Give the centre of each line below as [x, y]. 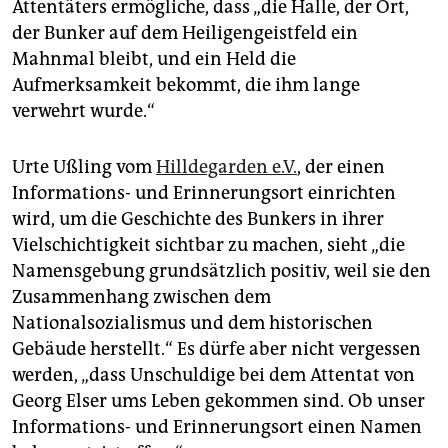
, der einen [341, 167]
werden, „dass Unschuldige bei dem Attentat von [213, 375]
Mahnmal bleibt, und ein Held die [154, 59]
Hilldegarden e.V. [226, 167]
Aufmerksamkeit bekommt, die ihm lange [186, 85]
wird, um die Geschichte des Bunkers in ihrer [198, 219]
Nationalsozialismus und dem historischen [192, 323]
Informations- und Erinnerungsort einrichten [204, 193]
